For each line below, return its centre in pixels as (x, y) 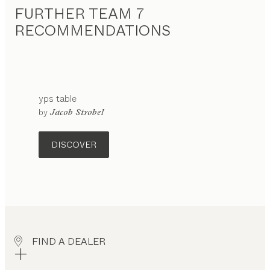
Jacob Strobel (77, 112)
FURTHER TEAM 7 (79, 14)
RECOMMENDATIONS (93, 30)
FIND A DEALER (69, 241)
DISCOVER (74, 144)
